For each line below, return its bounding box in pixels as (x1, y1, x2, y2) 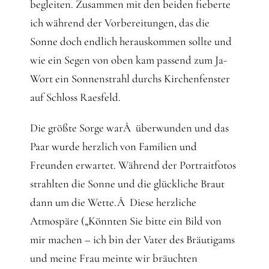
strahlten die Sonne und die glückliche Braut (29, 177, 225, 191)
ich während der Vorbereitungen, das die (29, 16, 210, 30)
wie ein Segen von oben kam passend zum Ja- (29, 53, 227, 67)
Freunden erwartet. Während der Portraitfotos (29, 159, 236, 172)
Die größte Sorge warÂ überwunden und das (29, 121, 229, 135)
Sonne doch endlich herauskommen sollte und (29, 35, 232, 49)
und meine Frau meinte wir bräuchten (29, 252, 198, 265)
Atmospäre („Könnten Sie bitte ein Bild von (29, 214, 222, 228)
